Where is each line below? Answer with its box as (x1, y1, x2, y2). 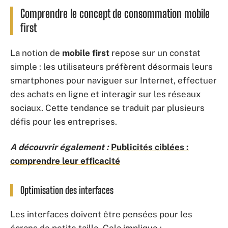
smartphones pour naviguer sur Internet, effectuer (10, 75, 217, 85)
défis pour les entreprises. (10, 117, 117, 127)
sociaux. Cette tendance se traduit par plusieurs (10, 103, 205, 113)
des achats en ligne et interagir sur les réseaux (10, 89, 201, 99)
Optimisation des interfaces (20, 184, 113, 196)
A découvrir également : (10, 141, 109, 152)
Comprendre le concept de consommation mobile (20, 6, 210, 20)
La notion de (10, 48, 62, 58)
